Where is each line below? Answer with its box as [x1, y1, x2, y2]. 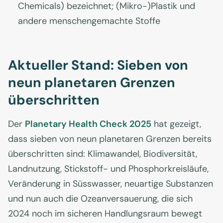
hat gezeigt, [151, 118, 201, 130]
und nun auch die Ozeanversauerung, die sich [8, 193, 193, 205]
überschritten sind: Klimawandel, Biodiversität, [8, 148, 197, 160]
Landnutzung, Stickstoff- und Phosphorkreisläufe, [8, 163, 209, 175]
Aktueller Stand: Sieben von [8, 56, 188, 74]
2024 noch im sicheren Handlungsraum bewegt [8, 208, 202, 220]
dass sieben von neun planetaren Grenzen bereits [8, 133, 212, 145]
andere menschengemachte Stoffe [18, 15, 160, 27]
